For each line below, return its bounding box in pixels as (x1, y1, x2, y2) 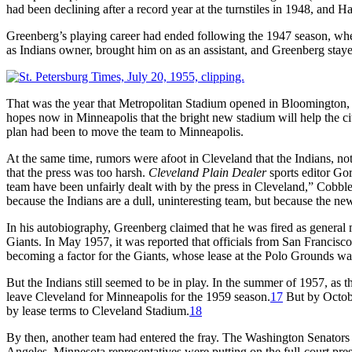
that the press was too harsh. (6, 165, 148, 179)
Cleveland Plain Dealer (148, 165, 266, 179)
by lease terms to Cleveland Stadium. (6, 303, 189, 317)
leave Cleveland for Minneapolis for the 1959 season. (6, 289, 270, 303)
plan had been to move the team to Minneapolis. (6, 124, 244, 138)
